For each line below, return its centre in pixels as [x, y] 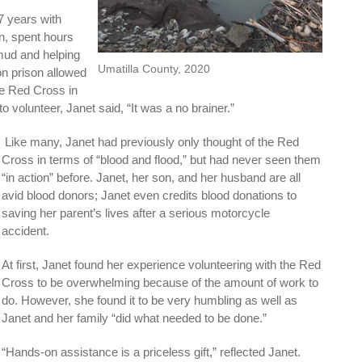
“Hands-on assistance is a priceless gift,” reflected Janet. [151, 351]
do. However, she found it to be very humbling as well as [149, 300]
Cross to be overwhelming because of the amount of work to [160, 282]
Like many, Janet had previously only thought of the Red [150, 141]
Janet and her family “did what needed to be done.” [134, 318]
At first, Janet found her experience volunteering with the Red [161, 264]
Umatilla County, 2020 [154, 68]
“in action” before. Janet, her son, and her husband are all [151, 177]
